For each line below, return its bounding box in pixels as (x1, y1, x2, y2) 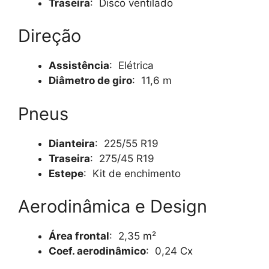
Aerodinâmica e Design (18, 196, 207, 217)
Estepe (49, 167, 83, 180)
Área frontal (49, 230, 109, 242)
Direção (18, 25, 81, 46)
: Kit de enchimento (83, 167, 181, 180)
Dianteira (49, 137, 95, 150)
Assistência (49, 59, 109, 71)
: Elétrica (109, 59, 154, 71)
